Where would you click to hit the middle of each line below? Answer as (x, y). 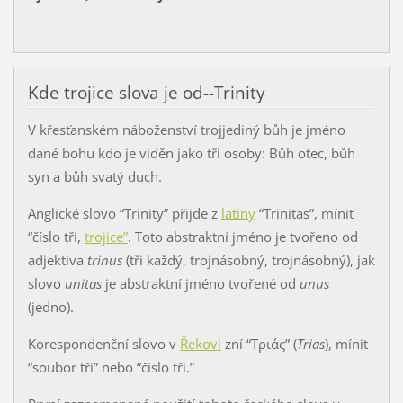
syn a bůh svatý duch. (94, 176)
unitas (83, 283)
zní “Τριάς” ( (259, 343)
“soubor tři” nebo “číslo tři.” (111, 367)
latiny (238, 213)
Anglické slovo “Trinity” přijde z (124, 213)
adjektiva (57, 260)
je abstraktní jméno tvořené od (200, 283)
